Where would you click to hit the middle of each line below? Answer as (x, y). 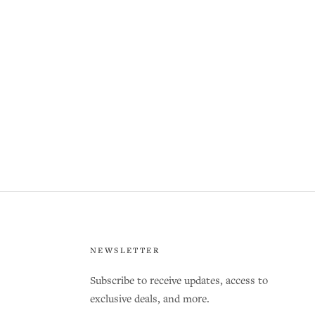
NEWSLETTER (124, 251)
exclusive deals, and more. (149, 300)
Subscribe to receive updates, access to (179, 281)
